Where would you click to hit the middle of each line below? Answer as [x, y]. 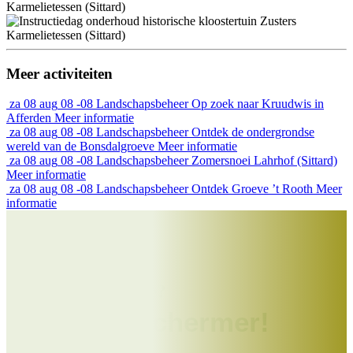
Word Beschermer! [147, 322]
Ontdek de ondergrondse [253, 132]
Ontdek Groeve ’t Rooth [254, 189]
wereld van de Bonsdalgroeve [82, 147]
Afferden [30, 118]
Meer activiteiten [59, 73]
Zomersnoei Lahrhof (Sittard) [264, 161]
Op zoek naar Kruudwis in [258, 104]
